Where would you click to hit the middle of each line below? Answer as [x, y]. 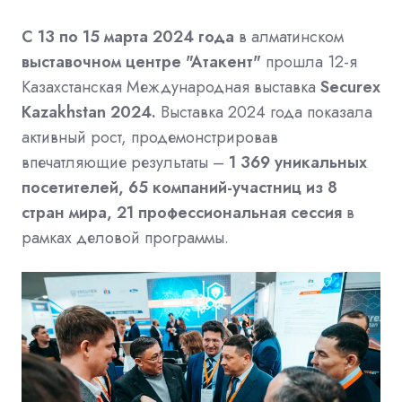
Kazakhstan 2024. [91, 112]
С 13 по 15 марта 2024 [108, 36]
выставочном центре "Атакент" [141, 61]
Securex [350, 87]
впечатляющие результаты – [125, 162]
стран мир [60, 212]
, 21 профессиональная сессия [224, 212]
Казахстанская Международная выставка [171, 87]
